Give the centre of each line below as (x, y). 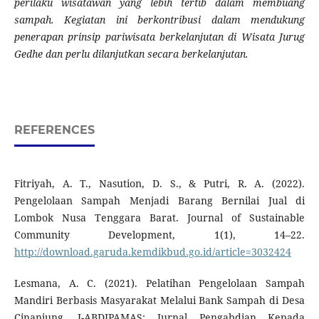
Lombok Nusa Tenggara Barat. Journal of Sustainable (159, 218)
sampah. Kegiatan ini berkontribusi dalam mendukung (159, 20)
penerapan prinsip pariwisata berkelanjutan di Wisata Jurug (159, 37)
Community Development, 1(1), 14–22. (159, 235)
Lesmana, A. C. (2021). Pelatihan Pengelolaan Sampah (159, 283)
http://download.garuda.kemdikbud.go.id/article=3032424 (152, 252)
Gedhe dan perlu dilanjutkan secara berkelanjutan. (131, 54)
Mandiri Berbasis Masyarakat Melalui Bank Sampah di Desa (159, 300)
